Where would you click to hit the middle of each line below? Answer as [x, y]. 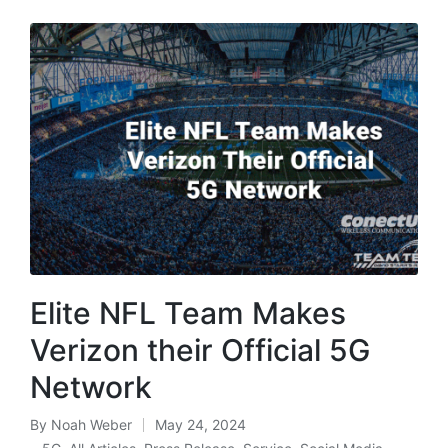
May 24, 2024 [200, 424]
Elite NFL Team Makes [188, 312]
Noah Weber [91, 424]
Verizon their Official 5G [200, 349]
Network [91, 386]
